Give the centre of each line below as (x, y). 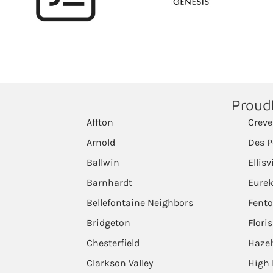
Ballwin (103, 162)
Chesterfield (113, 243)
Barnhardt (109, 183)
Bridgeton (108, 223)
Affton (100, 122)
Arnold (101, 142)
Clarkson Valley (120, 263)
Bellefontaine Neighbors (140, 203)
